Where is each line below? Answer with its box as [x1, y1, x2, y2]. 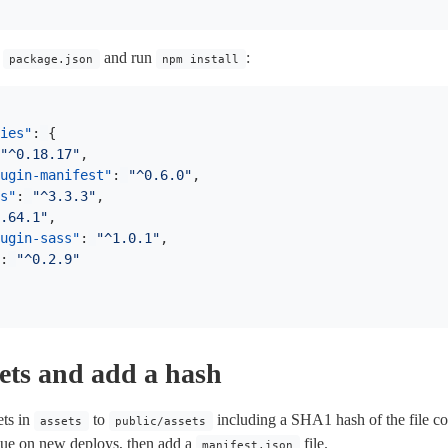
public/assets [115, 414, 207, 428]
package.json [9, 52, 94, 66]
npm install [162, 52, 240, 66]
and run [99, 49, 156, 66]
